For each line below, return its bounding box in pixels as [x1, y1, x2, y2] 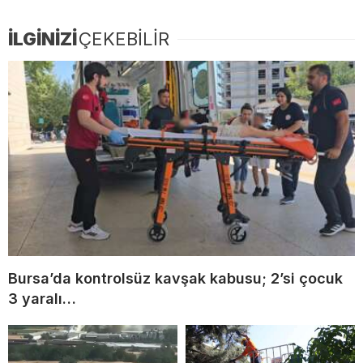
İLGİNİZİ [8, 28, 77, 49]
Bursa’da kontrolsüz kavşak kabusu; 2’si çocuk [8, 269, 343, 287]
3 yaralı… [8, 289, 76, 307]
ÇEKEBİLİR [79, 28, 169, 49]
